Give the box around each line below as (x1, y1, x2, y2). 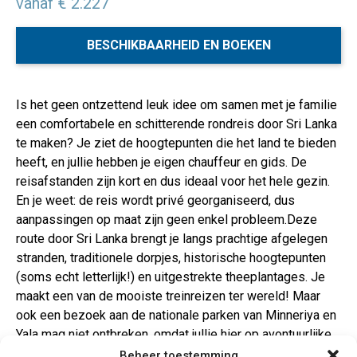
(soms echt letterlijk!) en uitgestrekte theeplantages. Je (16, 269, 325, 284)
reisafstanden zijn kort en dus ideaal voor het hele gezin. (16, 174, 330, 189)
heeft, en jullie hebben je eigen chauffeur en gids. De (16, 155, 307, 170)
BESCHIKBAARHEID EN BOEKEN (86, 37, 271, 53)
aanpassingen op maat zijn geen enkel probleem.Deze (16, 212, 317, 227)
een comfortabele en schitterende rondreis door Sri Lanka (16, 116, 337, 131)
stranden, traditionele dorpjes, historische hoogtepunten (16, 250, 326, 265)
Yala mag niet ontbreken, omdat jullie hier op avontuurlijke (16, 327, 331, 342)
